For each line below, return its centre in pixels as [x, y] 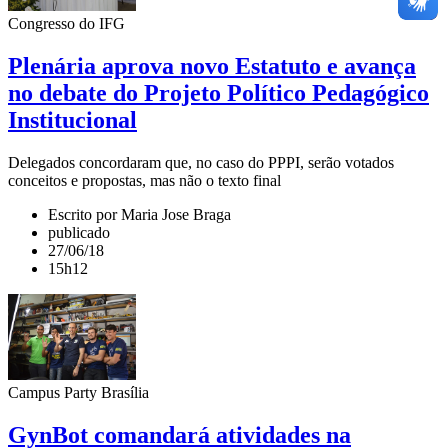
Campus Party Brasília [78, 392]
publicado [79, 232]
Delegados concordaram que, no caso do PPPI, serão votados [201, 162]
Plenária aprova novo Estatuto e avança [212, 65]
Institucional [72, 119]
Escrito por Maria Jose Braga [139, 214]
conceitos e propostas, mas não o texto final [144, 180]
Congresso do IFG [66, 23]
